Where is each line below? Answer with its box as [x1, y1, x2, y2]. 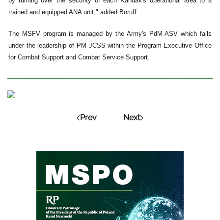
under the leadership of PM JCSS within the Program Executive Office [8, 42, 212, 50]
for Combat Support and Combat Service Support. [8, 54, 150, 61]
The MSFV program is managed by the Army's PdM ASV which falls [8, 30, 212, 38]
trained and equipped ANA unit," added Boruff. [8, 8, 138, 16]
